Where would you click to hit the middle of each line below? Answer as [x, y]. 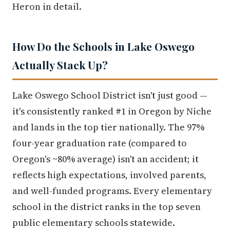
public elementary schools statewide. [94, 223]
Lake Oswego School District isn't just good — [110, 95]
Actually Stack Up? [60, 65]
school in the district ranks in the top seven [107, 207]
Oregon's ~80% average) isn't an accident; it [106, 159]
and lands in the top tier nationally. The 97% [108, 127]
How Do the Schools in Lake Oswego [103, 46]
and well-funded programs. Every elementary [112, 191]
